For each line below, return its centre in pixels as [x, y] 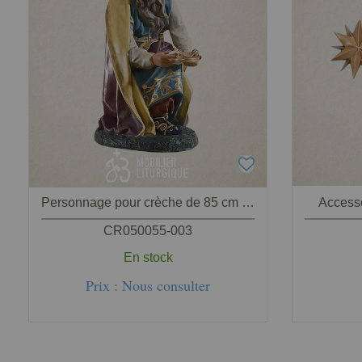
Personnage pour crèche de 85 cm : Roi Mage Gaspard [248, 202]
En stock [148, 257]
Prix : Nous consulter [148, 285]
